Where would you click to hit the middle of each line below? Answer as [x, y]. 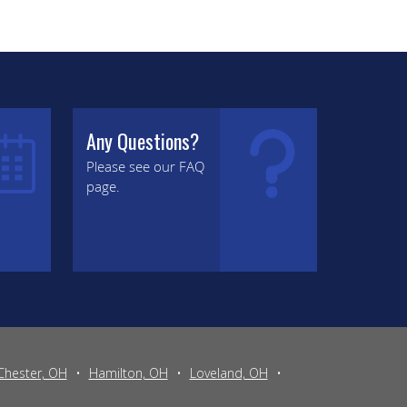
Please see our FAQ [145, 166]
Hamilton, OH [128, 373]
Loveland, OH [228, 373]
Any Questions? [142, 140]
